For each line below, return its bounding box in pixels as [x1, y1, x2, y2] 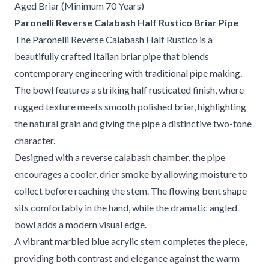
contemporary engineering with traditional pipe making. [14, 67, 242, 79]
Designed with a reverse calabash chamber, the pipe [14, 151, 225, 163]
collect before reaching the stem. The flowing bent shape [14, 185, 247, 196]
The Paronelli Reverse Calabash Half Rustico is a [14, 34, 213, 45]
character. [14, 134, 55, 146]
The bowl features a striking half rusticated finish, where [14, 84, 244, 95]
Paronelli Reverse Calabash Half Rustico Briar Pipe [14, 17, 238, 28]
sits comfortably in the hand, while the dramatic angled [14, 202, 237, 213]
